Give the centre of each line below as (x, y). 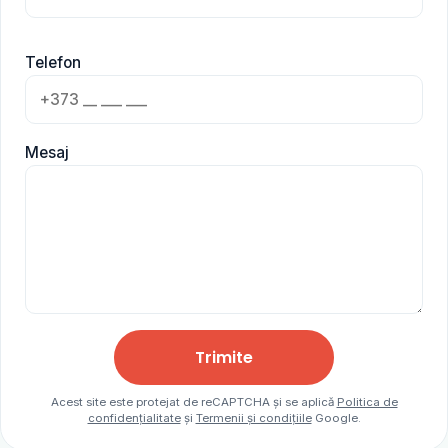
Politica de (367, 402)
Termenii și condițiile (253, 418)
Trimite (224, 358)
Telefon (53, 62)
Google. (336, 418)
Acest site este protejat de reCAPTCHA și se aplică (193, 402)
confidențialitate (134, 418)
